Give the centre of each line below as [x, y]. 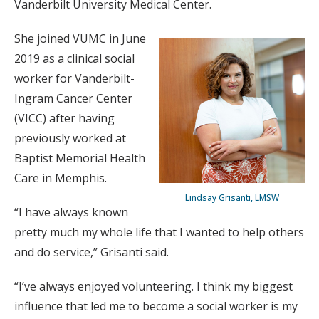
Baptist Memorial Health [80, 158]
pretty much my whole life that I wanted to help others [159, 232]
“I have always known [71, 212]
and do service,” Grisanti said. [91, 252]
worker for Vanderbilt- [74, 78]
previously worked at [70, 138]
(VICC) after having [64, 118]
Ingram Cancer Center [73, 98]
